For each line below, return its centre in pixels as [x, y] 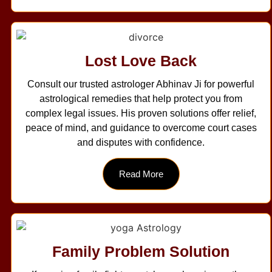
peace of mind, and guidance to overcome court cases [141, 127]
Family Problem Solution [141, 252]
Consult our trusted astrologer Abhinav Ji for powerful [141, 84]
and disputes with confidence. [141, 142]
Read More [141, 174]
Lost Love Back [141, 60]
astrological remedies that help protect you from [141, 98]
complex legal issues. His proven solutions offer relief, [141, 113]
